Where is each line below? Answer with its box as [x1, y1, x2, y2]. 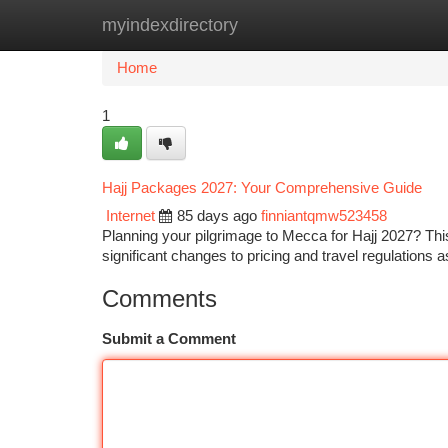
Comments [102, 285, 217, 312]
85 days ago [177, 208, 257, 224]
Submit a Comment [102, 331, 236, 347]
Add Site [345, 17, 400, 33]
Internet [106, 208, 155, 224]
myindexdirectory [102, 15, 238, 35]
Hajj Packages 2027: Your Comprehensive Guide [102, 180, 422, 196]
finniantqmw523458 [261, 208, 387, 224]
